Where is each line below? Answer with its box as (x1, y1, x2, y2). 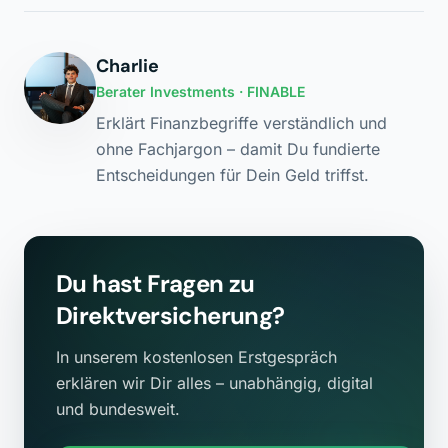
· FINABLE (235, 83, 305, 100)
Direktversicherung (56, 300, 273, 331)
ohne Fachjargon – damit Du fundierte (96, 139, 380, 159)
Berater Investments (96, 83, 235, 100)
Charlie (96, 54, 159, 78)
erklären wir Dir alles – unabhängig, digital (56, 373, 373, 393)
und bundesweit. (56, 399, 180, 419)
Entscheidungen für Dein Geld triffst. (96, 165, 369, 185)
